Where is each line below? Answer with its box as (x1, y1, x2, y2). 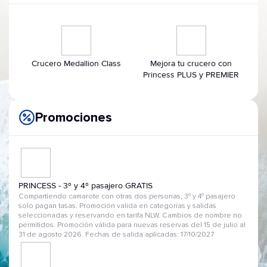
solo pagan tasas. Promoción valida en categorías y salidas (18, 203, 216, 210)
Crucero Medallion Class (31, 58, 121, 69)
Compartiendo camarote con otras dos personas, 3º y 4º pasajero (18, 193, 235, 200)
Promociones (35, 109, 112, 126)
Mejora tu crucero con (150, 58, 232, 69)
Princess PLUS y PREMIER (143, 70, 239, 80)
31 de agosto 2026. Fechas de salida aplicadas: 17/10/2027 (18, 231, 214, 238)
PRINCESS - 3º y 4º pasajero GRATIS (18, 181, 153, 191)
